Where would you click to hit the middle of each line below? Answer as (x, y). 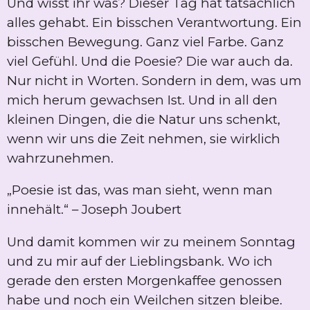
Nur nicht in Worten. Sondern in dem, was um (154, 80)
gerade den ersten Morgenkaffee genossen (145, 281)
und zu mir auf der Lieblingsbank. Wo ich (140, 262)
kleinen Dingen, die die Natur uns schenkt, (144, 119)
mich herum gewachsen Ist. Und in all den (142, 100)
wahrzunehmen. (60, 158)
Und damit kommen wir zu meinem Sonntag (151, 242)
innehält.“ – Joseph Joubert (94, 210)
